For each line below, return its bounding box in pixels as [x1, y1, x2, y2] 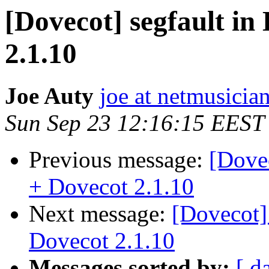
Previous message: [29, 147, 209, 173]
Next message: [29, 201, 172, 227]
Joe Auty [5, 83, 94, 109]
